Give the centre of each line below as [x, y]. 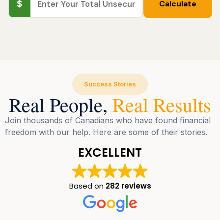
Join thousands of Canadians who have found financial [108, 121]
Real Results [162, 105]
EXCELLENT [110, 153]
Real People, [61, 105]
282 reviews [128, 186]
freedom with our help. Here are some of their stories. [106, 132]
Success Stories [110, 84]
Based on [87, 186]
